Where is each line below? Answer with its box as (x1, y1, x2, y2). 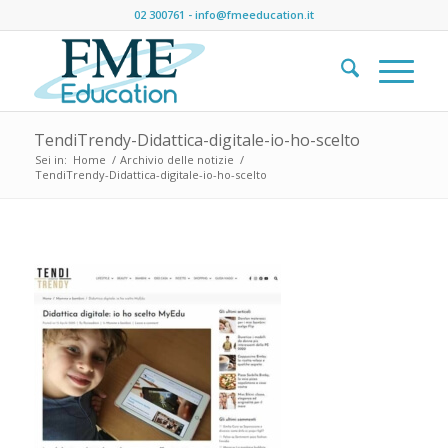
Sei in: (34, 152, 67, 167)
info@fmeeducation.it (194, 7, 314, 22)
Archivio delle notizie (119, 152, 234, 167)
